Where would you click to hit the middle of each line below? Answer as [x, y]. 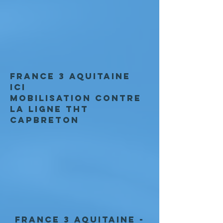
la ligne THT [49, 109]
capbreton [45, 120]
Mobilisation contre [76, 98]
